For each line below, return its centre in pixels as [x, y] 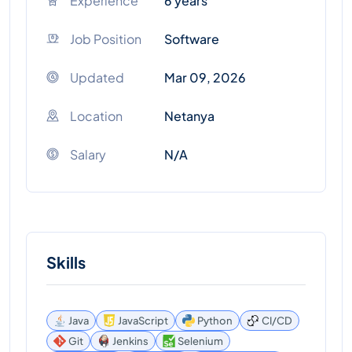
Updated [97, 77]
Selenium [200, 341]
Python [215, 320]
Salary [88, 154]
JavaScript [143, 320]
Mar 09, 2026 [205, 77]
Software [192, 39]
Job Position [106, 39]
